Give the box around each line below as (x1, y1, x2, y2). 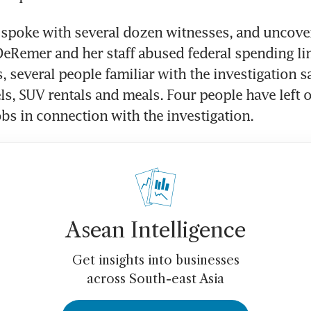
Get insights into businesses (72, 253, 239, 269)
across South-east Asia (87, 271, 224, 287)
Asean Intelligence (65, 217, 246, 244)
